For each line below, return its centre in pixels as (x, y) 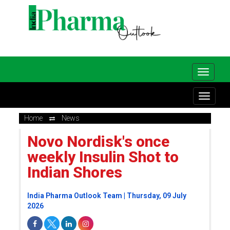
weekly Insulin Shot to (103, 157)
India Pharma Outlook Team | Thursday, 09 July (107, 196)
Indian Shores (74, 172)
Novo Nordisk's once (98, 141)
